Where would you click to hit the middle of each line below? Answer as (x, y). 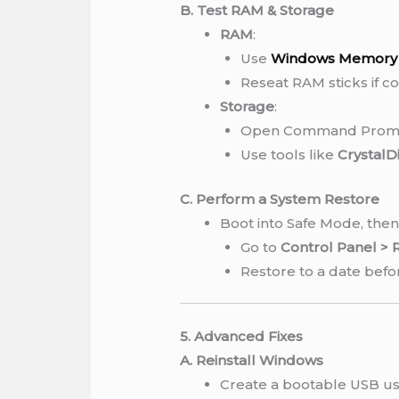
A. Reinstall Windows (252, 360)
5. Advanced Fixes (242, 336)
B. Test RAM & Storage (257, 11)
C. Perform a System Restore (280, 199)
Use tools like (289, 155)
